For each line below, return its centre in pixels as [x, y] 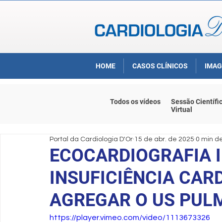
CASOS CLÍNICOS [160, 66]
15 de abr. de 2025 [164, 139]
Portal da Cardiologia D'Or [91, 139]
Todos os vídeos [135, 102]
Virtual [182, 110]
